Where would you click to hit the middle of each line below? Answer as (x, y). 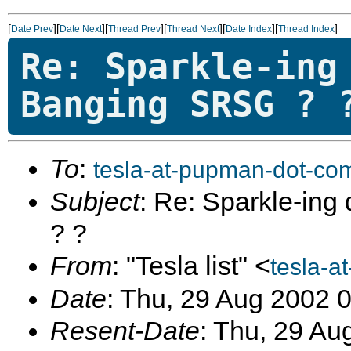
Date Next (81, 29)
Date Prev (32, 29)
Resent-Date (125, 331)
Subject (95, 201)
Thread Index (306, 29)
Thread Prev (134, 29)
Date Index (249, 29)
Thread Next (193, 29)
